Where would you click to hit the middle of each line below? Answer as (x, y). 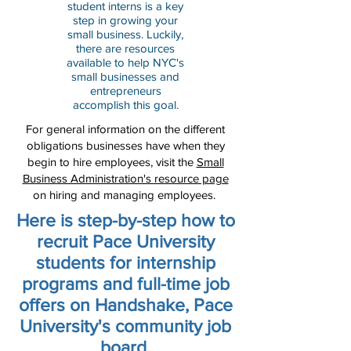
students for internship (125, 262)
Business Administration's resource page (125, 178)
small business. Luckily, (125, 34)
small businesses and (125, 76)
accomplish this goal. (125, 105)
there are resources (125, 48)
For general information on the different (125, 129)
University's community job (125, 326)
